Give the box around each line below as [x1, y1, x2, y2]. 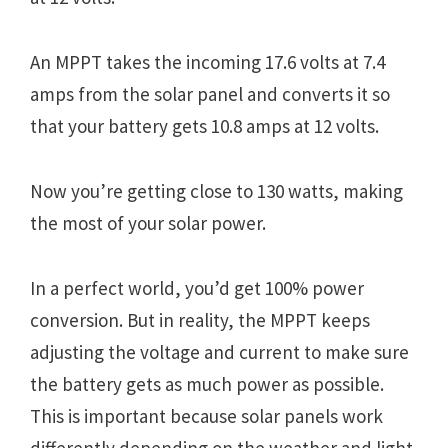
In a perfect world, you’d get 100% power [30, 276, 364, 301]
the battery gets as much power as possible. [30, 372, 384, 397]
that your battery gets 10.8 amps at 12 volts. [30, 113, 379, 138]
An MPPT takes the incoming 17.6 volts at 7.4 [30, 49, 385, 74]
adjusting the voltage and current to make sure [30, 340, 409, 365]
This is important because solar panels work [30, 404, 383, 429]
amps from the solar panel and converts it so [30, 81, 390, 106]
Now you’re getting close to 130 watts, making [30, 179, 403, 204]
